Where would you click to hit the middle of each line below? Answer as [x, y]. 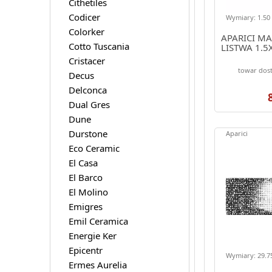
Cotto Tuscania [99, 46]
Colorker [86, 31]
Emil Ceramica [98, 221]
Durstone [88, 133]
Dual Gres [89, 104]
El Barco [85, 177]
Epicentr [85, 250]
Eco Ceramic [94, 148]
